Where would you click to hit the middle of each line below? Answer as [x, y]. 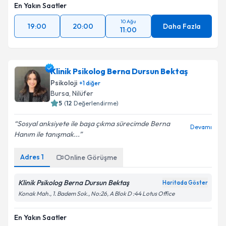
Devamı [201, 127]
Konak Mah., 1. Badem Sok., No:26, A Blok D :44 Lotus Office [96, 193]
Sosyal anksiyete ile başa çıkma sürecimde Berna [94, 124]
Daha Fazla [182, 26]
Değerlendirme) [96, 103]
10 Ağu [129, 21]
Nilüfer [83, 93]
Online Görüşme [91, 157]
